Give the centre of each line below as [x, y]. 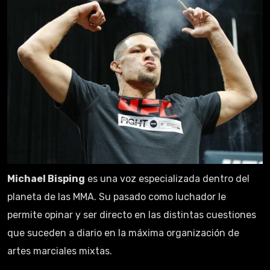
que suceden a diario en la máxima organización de [123, 233]
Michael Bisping [46, 178]
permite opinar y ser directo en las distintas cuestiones [132, 215]
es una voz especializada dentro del [167, 178]
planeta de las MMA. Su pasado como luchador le [117, 196]
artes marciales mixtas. [60, 251]
